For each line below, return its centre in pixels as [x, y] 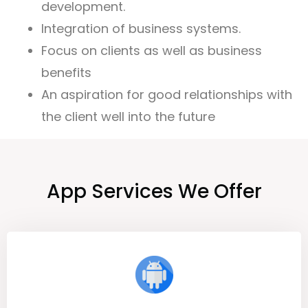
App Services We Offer [154, 192]
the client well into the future [128, 116]
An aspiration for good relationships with [167, 94]
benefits [66, 72]
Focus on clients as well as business [152, 50]
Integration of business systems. [141, 28]
